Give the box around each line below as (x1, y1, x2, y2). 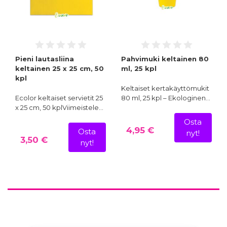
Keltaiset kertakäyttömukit (121, 84, 209, 93)
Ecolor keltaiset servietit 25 (15, 94, 103, 102)
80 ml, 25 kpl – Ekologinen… (121, 94, 210, 102)
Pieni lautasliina (15, 55, 74, 63)
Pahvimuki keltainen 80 (121, 55, 209, 63)
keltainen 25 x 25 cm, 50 (15, 64, 104, 73)
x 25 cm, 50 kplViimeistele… (15, 103, 103, 112)
